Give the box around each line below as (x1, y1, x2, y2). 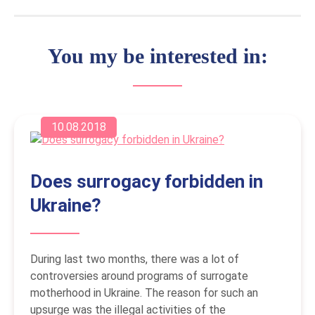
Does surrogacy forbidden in (30, 170, 263, 192)
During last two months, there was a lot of (30, 252, 239, 266)
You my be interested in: (47, 44, 268, 67)
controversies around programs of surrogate (30, 269, 248, 283)
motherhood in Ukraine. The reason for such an (30, 285, 258, 300)
